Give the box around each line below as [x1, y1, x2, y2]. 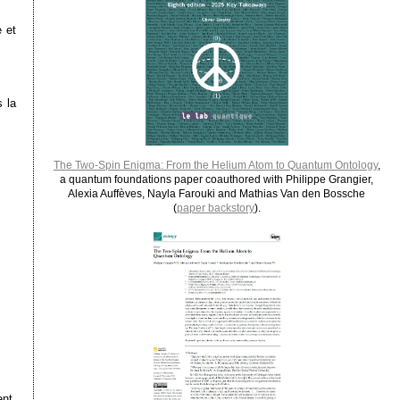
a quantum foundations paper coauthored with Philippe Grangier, [60, 173, 374, 185]
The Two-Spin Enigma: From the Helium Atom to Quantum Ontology [53, 159, 378, 171]
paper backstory [176, 202, 254, 213]
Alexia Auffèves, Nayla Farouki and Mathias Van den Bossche [68, 187, 366, 199]
